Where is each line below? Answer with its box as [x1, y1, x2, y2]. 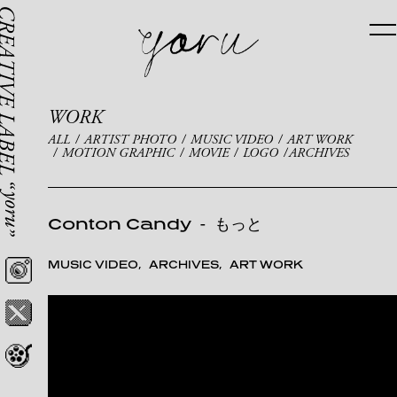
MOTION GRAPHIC [61, 144, 175, 161]
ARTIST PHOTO [83, 130, 176, 148]
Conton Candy [47, 214, 191, 234]
